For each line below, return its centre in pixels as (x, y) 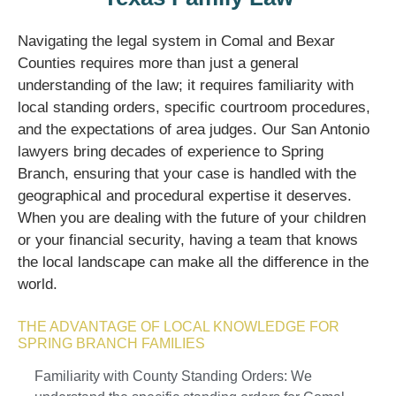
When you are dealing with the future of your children (192, 217)
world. (38, 284)
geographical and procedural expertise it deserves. (185, 195)
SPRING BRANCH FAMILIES (111, 343)
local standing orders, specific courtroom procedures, (194, 107)
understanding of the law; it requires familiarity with (186, 85)
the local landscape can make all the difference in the (193, 262)
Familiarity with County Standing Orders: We (173, 376)
